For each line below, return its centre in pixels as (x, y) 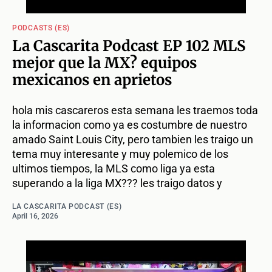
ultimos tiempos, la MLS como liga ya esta (114, 169)
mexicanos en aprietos (92, 80)
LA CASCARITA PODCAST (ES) (67, 207)
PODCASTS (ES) (41, 28)
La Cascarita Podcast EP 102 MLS (129, 46)
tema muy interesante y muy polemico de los (120, 154)
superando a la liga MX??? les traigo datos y (117, 183)
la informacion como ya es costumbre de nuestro (130, 125)
